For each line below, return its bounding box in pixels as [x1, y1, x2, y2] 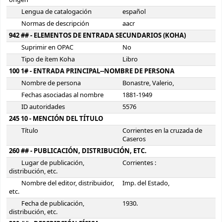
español [122, 7, 146, 17]
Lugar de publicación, [21, 159, 85, 168]
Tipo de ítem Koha [21, 55, 75, 64]
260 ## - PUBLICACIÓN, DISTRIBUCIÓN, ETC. [9, 147, 147, 156]
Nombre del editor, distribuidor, [21, 179, 114, 188]
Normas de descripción [21, 19, 90, 29]
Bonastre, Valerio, [122, 79, 174, 88]
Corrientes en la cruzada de [122, 126, 202, 136]
